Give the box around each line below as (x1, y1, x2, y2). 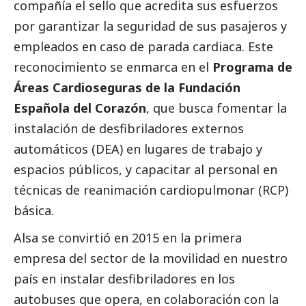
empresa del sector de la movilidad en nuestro (14, 250, 288, 267)
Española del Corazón (14, 100, 146, 117)
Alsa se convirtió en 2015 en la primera (14, 229, 242, 247)
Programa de (212, 59, 292, 76)
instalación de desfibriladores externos (14, 120, 244, 137)
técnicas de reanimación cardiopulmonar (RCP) (14, 182, 288, 199)
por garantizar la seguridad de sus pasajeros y (14, 18, 287, 35)
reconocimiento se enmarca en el (14, 59, 212, 76)
